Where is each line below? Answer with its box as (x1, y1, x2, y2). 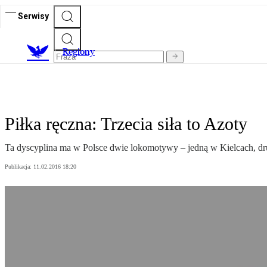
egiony (69, 46, 95, 58)
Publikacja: (5, 163, 33, 170)
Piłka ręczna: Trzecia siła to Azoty (5, 114, 247, 134)
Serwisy (18, 11, 49, 21)
